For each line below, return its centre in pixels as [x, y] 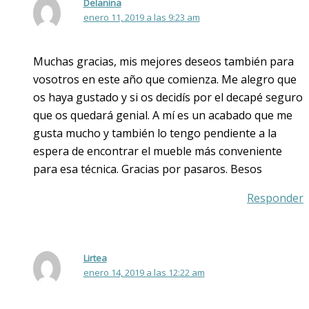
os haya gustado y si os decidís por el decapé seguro [168, 98]
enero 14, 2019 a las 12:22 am [144, 273]
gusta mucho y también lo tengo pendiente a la [155, 133]
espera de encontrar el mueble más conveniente [158, 151]
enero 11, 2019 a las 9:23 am [141, 18]
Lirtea [95, 258]
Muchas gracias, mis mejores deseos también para [163, 62]
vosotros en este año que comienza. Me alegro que [165, 80]
